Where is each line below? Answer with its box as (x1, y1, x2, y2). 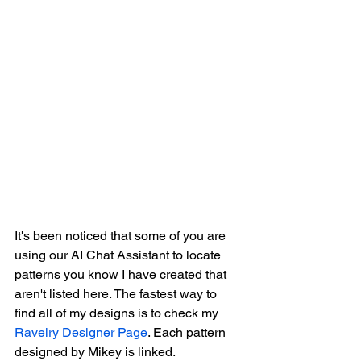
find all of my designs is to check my (15, 305, 222, 321)
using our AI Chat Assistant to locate (15, 247, 224, 263)
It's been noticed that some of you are (15, 228, 229, 243)
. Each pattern (147, 325, 229, 340)
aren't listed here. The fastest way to (15, 286, 220, 301)
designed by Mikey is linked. (15, 344, 178, 359)
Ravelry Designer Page (15, 325, 147, 340)
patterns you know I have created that (15, 267, 230, 282)
